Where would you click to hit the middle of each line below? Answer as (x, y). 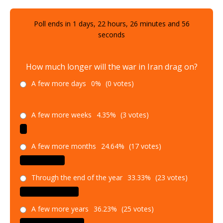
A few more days (59, 84)
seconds (111, 35)
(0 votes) (119, 84)
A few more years (60, 209)
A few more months (64, 146)
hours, (117, 24)
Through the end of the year (77, 178)
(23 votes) (170, 178)
